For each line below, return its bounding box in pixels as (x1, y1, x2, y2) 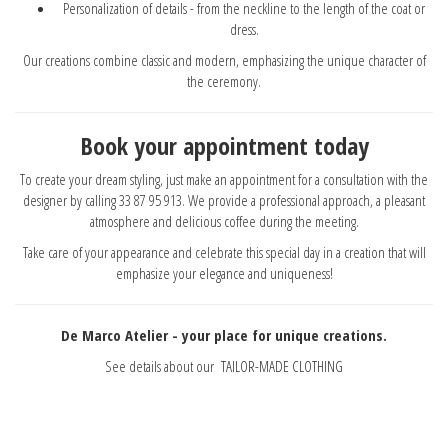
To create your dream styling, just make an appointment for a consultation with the (20, 168, 428, 189)
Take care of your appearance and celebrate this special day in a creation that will (22, 241, 426, 262)
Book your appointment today (79, 128, 369, 162)
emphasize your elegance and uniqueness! (115, 262, 333, 283)
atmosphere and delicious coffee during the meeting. (89, 210, 359, 231)
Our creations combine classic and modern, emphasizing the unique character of (22, 49, 426, 70)
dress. (229, 18, 259, 39)
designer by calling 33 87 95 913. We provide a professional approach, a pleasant (23, 189, 425, 210)
